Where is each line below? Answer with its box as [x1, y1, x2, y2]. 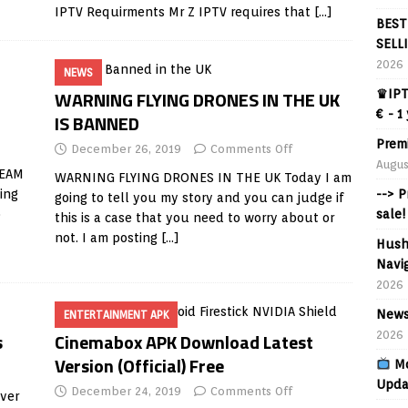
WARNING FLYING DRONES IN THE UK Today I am [54, 170, 352, 185]
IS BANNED [54, 109, 139, 138]
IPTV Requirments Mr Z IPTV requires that [54, 5, 314, 19]
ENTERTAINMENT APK [63, 308, 168, 321]
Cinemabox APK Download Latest [54, 328, 313, 356]
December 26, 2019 [70, 142, 181, 156]
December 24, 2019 [70, 384, 181, 398]
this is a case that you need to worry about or [54, 210, 334, 225]
